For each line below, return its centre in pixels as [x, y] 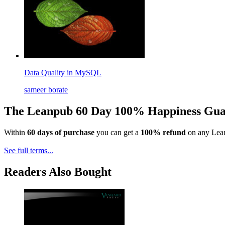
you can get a [118, 133]
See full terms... [29, 151]
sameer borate [46, 90]
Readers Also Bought [58, 172]
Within [16, 133]
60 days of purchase [61, 133]
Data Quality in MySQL [63, 73]
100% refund [163, 133]
